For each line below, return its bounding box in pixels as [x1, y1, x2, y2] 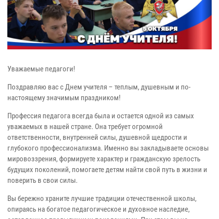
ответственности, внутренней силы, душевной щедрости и [7, 132, 187, 142]
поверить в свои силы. [7, 175, 78, 185]
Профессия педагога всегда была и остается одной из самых [7, 111, 194, 120]
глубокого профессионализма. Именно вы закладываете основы [7, 143, 209, 153]
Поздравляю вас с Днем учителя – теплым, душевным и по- [7, 82, 191, 91]
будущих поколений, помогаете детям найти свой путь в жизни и [7, 165, 207, 174]
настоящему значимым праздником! [7, 93, 121, 102]
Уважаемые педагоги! [7, 64, 75, 73]
